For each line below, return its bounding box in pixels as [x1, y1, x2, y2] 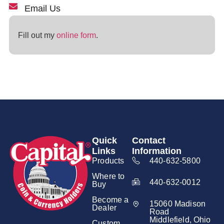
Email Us [24, 3, 61, 13]
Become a [92, 194, 129, 204]
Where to [92, 171, 125, 180]
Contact [131, 135, 165, 145]
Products [92, 155, 124, 165]
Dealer [92, 202, 117, 212]
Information [131, 145, 181, 156]
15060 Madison [149, 198, 205, 208]
